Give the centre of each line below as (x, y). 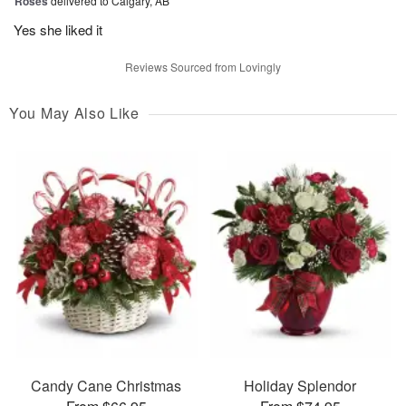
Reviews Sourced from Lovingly (203, 66)
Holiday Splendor (300, 386)
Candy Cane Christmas (106, 386)
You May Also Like (74, 112)
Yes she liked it (58, 29)
